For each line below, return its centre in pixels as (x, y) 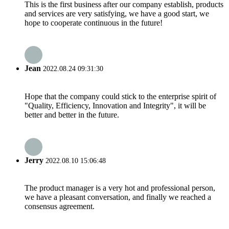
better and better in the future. (72, 114)
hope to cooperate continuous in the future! (94, 22)
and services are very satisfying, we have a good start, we (117, 13)
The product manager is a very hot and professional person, (120, 188)
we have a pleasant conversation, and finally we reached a (118, 197)
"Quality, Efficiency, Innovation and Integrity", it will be (115, 105)
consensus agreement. (60, 207)
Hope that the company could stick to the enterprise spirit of (120, 96)
